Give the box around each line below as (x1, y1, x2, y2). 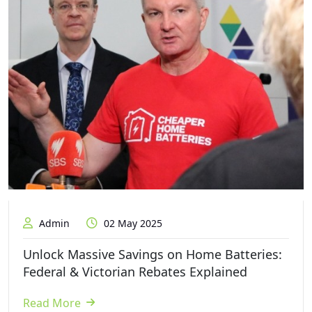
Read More (23, 295, 81, 311)
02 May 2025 (101, 216, 162, 230)
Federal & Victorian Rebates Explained (23, 263, 247, 280)
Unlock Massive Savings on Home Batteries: (23, 245, 282, 263)
